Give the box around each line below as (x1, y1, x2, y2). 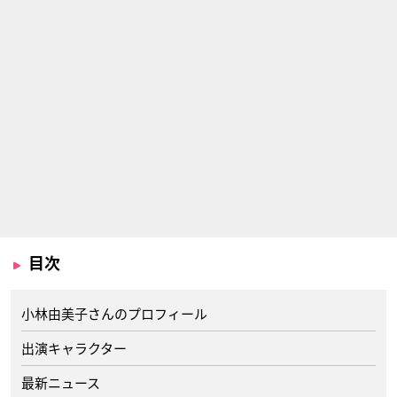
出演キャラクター (21, 339, 127, 358)
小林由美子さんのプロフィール (21, 304, 207, 323)
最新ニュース (21, 373, 100, 393)
